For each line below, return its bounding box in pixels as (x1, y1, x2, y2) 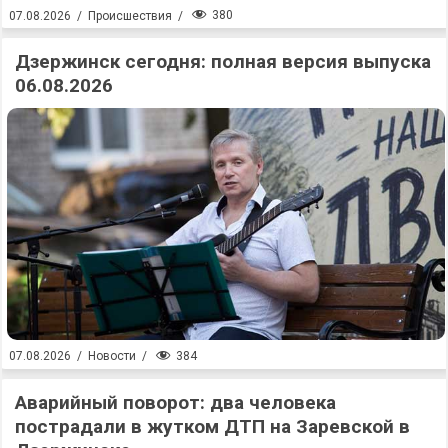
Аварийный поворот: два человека (15, 390, 336, 414)
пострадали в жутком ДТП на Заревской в (15, 414, 410, 438)
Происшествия (88, 8, 172, 23)
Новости (88, 349, 136, 364)
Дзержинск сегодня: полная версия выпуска (15, 50, 431, 74)
